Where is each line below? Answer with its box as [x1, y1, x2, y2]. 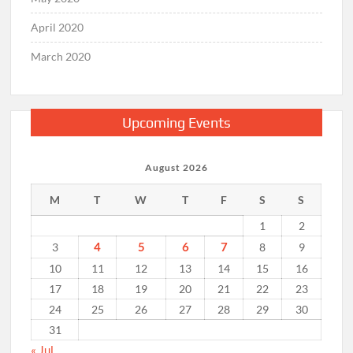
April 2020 [31, 20, 84, 35]
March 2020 [31, 50, 91, 64]
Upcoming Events [121, 114, 231, 132]
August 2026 [144, 162, 208, 174]
